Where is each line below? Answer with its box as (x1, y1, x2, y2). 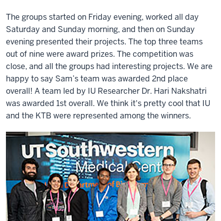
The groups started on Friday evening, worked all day (6, 12, 199, 22)
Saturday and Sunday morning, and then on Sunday (6, 24, 195, 35)
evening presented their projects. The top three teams (6, 37, 203, 47)
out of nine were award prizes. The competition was (6, 49, 193, 59)
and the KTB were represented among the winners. (6, 110, 191, 121)
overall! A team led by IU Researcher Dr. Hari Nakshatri (6, 86, 207, 96)
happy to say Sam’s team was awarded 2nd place (6, 74, 188, 84)
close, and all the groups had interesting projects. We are (6, 61, 213, 72)
